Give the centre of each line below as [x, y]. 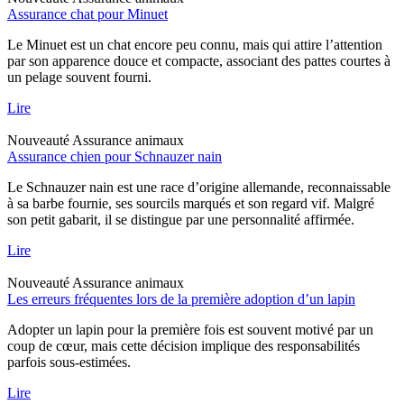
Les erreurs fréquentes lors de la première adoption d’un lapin [181, 298]
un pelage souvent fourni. [79, 77]
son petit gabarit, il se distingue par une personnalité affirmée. [181, 219]
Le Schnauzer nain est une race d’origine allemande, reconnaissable [199, 187]
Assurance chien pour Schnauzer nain [115, 156]
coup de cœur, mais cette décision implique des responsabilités [184, 345]
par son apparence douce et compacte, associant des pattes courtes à [199, 60]
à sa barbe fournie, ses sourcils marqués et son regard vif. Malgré [191, 203]
